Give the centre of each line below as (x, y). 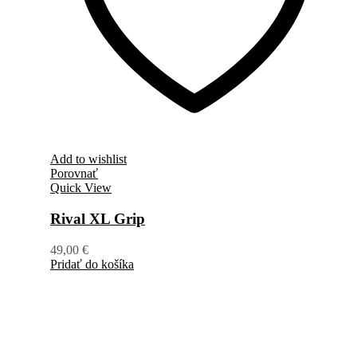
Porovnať (74, 174)
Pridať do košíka (92, 264)
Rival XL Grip (98, 218)
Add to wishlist (88, 159)
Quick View (81, 188)
